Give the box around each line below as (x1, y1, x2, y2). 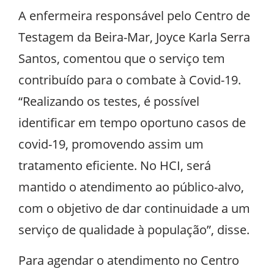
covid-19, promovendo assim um (18, 135, 204, 152)
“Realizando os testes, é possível (18, 92, 199, 109)
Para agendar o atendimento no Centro (18, 251, 239, 268)
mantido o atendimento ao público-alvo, (18, 178, 244, 195)
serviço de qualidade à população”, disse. (18, 221, 250, 238)
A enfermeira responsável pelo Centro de (18, 7, 250, 24)
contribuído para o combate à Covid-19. (18, 71, 241, 88)
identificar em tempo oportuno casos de (18, 114, 246, 131)
